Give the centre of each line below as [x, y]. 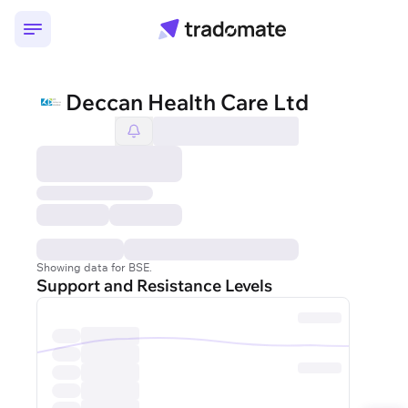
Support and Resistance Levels [154, 286]
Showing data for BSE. [94, 267]
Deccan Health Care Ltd [187, 102]
